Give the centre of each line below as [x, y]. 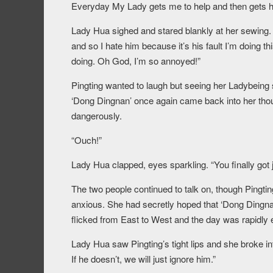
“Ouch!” [87, 140]
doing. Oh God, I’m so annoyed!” [136, 61]
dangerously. [97, 116]
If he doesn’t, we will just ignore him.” [144, 259]
